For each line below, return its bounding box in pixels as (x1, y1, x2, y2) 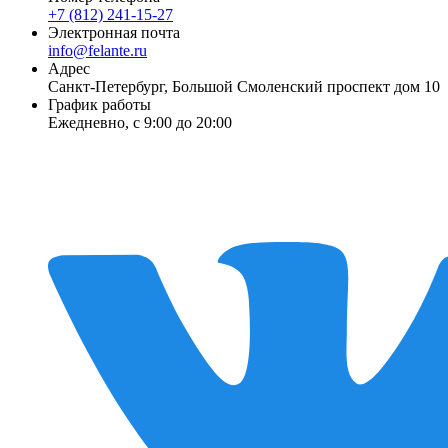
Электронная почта (48, 24, 180, 42)
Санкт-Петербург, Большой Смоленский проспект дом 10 (48, 78, 440, 96)
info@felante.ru (48, 42, 147, 60)
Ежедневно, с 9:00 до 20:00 (48, 114, 232, 132)
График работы (48, 96, 151, 114)
